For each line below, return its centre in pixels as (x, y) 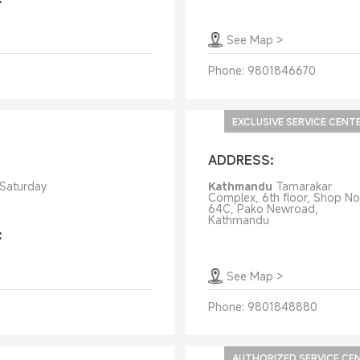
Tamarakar (303, 186)
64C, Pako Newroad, (263, 209)
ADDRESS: (241, 160)
